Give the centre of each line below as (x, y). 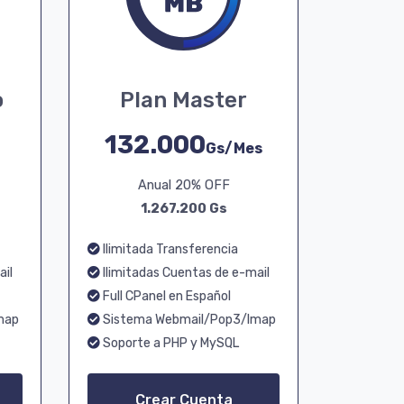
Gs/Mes (234, 148)
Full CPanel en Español (165, 296)
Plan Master (184, 100)
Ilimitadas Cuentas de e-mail (185, 273)
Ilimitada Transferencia (169, 249)
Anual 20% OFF (184, 185)
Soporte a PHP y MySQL (170, 343)
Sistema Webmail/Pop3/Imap (188, 320)
